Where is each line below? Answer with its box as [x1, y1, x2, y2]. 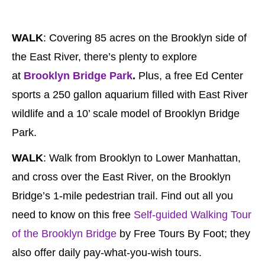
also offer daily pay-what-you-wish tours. [12, 246, 202, 258]
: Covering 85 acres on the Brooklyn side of [43, 31, 247, 44]
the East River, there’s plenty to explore [12, 50, 197, 63]
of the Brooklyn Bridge [12, 227, 117, 240]
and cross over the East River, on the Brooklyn [12, 170, 231, 183]
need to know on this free [12, 208, 134, 221]
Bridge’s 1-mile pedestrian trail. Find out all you [12, 189, 233, 202]
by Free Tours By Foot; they [117, 227, 250, 240]
